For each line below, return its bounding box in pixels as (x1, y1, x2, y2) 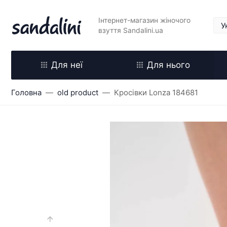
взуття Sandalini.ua (98, 26, 163, 34)
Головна (11, 88, 42, 97)
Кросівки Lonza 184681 (114, 88, 198, 97)
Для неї (51, 60, 83, 70)
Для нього (146, 60, 190, 70)
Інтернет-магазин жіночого (98, 16, 191, 24)
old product (57, 88, 98, 97)
